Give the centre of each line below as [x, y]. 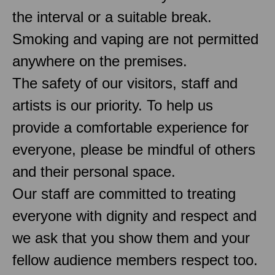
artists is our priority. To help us [113, 105]
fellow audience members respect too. [135, 260]
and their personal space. [94, 171]
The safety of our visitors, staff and [125, 83]
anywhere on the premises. [100, 61]
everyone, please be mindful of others [134, 149]
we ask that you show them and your [131, 238]
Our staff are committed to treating [124, 193]
